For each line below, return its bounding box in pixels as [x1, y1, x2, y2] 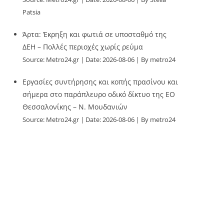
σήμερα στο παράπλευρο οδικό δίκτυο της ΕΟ [22, 89, 175, 99]
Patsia [22, 8, 41, 16]
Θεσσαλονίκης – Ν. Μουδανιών [22, 102, 128, 111]
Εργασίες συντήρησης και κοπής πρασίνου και [22, 77, 178, 86]
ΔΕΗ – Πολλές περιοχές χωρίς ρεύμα [22, 42, 143, 51]
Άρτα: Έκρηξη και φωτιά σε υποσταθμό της [22, 29, 167, 39]
